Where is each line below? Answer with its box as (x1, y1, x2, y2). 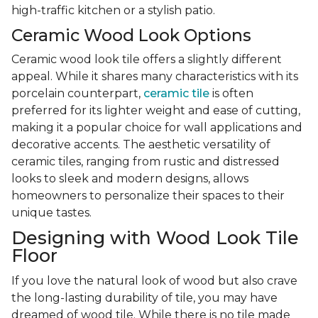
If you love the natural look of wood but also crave (11, 274, 297, 288)
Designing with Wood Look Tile (11, 227, 299, 249)
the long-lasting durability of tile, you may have (11, 291, 278, 305)
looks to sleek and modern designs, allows (11, 172, 248, 186)
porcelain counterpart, (11, 87, 143, 101)
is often (209, 87, 253, 101)
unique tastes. (11, 206, 92, 220)
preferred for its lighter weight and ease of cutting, (11, 104, 300, 118)
